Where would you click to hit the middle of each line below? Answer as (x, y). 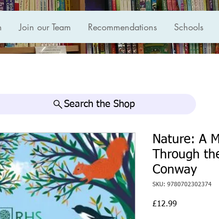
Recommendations (122, 27)
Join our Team (45, 27)
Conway (175, 170)
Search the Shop (99, 104)
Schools (189, 27)
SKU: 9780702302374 (182, 185)
